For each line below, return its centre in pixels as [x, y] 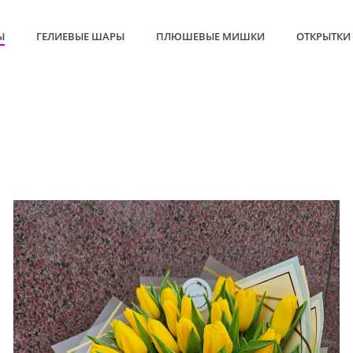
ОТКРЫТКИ [323, 37]
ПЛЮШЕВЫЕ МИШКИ [210, 37]
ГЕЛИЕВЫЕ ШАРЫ [80, 37]
